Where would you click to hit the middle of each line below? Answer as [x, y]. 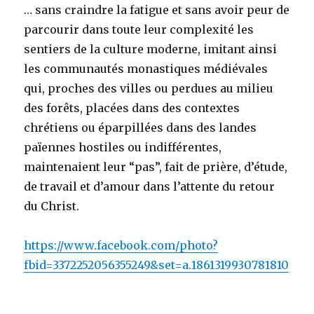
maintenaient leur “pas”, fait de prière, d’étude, [156, 167]
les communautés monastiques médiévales [146, 69]
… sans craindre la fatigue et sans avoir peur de [157, 10]
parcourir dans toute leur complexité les [139, 30]
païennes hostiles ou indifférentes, [123, 148]
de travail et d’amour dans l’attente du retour [150, 187]
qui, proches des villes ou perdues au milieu [149, 89]
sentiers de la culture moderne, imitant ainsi [151, 49]
